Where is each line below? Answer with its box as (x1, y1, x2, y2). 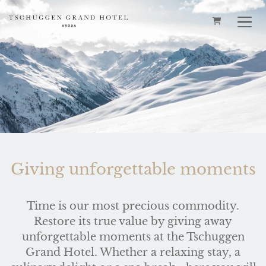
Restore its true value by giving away (34, 215, 232, 228)
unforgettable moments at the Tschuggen (21, 230, 245, 243)
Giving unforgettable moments (10, 160, 256, 179)
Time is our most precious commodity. (27, 199, 239, 213)
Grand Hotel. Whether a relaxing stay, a (26, 246, 240, 259)
